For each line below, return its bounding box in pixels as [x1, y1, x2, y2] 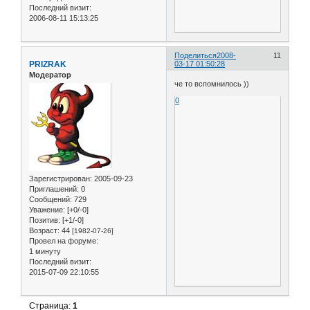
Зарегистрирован [29, 174, 90, 183]
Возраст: [29, 226, 60, 235]
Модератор [29, 70, 71, 79]
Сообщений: [29, 195, 72, 204]
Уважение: [29, 206, 65, 215]
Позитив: [29, 216, 60, 225]
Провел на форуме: [29, 237, 98, 246]
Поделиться [174, 51, 217, 60]
